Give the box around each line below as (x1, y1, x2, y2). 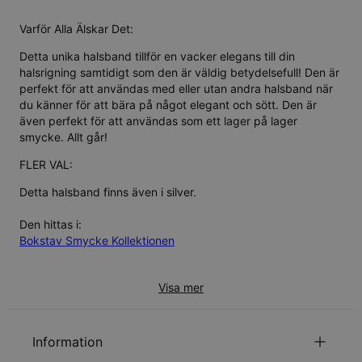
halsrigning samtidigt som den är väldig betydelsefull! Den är (19, 65, 339, 79)
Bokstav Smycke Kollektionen (19, 233, 175, 247)
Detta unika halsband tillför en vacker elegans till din (19, 48, 295, 63)
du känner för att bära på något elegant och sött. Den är (19, 97, 317, 112)
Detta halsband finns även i (19, 184, 166, 199)
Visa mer (158, 280, 204, 294)
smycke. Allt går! (19, 129, 107, 144)
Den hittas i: (19, 217, 82, 231)
